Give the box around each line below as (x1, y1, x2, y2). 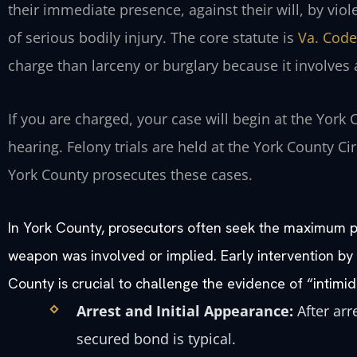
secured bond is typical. (76, 329, 237, 349)
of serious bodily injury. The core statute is (8, 28, 298, 48)
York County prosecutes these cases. (8, 164, 253, 184)
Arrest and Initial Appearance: (76, 301, 294, 321)
